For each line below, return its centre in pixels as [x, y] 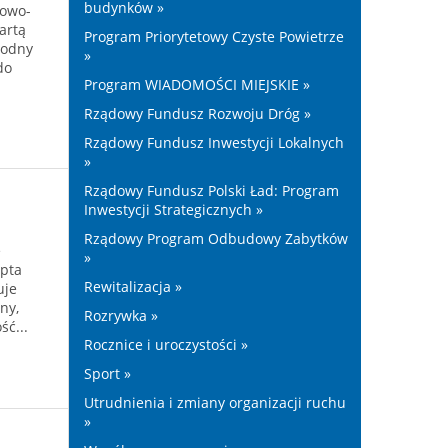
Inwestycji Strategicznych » [173, 209]
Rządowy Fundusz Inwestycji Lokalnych [213, 142]
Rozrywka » [120, 315]
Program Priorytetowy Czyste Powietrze [213, 36]
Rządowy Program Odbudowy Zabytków [215, 238]
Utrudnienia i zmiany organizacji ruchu [214, 402]
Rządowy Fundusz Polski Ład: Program [211, 190]
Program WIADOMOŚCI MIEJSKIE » [196, 84]
